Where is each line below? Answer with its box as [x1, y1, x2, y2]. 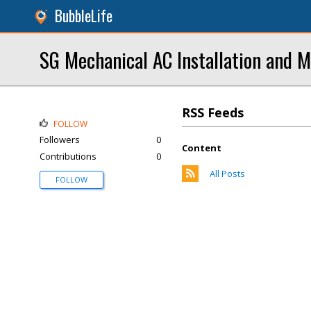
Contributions [40, 150, 96, 162]
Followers [40, 133, 80, 146]
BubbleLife [55, 5, 112, 26]
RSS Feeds [182, 104, 244, 121]
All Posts [210, 167, 245, 180]
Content [182, 142, 221, 154]
